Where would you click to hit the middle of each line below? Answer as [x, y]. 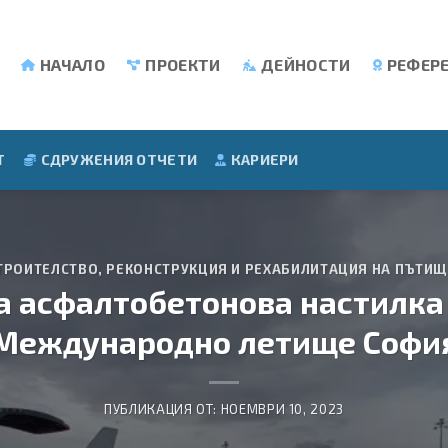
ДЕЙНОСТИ [306, 64]
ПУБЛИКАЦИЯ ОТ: [162, 409]
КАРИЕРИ [264, 159]
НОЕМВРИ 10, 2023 [282, 409]
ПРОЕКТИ [183, 64]
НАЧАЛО [72, 64]
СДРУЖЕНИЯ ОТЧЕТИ [119, 159]
